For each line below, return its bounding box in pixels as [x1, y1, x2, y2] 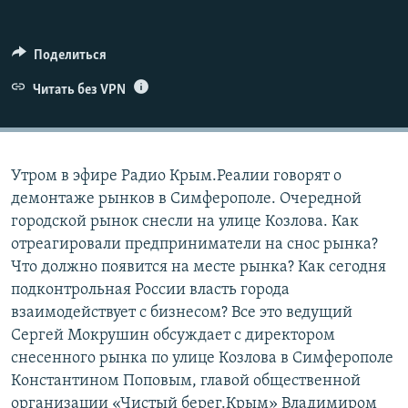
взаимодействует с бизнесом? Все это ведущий [11, 303, 352, 321]
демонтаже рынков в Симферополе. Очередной [11, 189, 362, 208]
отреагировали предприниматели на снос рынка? [11, 235, 378, 253]
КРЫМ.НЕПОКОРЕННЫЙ [33, 43, 160, 56]
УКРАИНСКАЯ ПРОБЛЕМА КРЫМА [33, 108, 205, 122]
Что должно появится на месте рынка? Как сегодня [11, 258, 386, 276]
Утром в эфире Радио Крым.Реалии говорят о [11, 167, 342, 185]
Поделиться [33, 47, 107, 63]
